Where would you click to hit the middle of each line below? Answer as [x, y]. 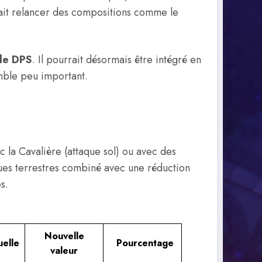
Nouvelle [64, 236]
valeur [64, 251]
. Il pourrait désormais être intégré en [117, 60]
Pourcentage [145, 243]
